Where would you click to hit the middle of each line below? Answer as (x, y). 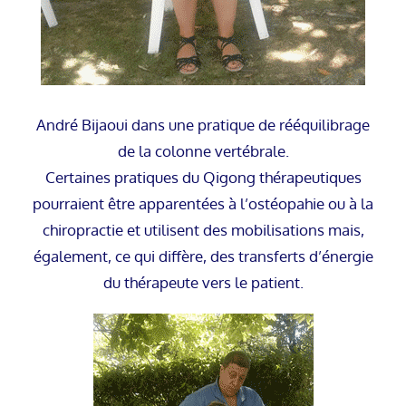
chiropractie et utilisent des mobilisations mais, (203, 230)
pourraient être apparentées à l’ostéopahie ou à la (203, 204)
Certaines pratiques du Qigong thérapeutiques (203, 178)
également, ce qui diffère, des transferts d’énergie (203, 256)
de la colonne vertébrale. (203, 151)
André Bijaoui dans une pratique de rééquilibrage (203, 125)
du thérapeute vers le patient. (203, 283)
